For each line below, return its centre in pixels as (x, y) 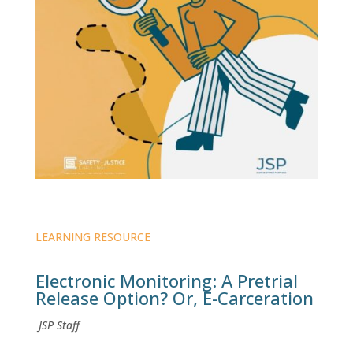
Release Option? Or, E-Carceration (174, 298)
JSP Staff (57, 325)
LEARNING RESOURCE (93, 237)
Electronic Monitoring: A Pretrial (166, 281)
